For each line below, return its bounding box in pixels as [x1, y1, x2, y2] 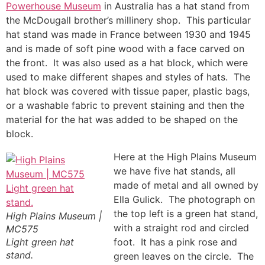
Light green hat [6, 235, 74, 248]
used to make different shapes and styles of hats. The [6, 71, 250, 83]
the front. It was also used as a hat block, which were [6, 57, 248, 69]
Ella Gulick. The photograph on [114, 193, 255, 205]
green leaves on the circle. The [114, 250, 254, 262]
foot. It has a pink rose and [114, 235, 237, 248]
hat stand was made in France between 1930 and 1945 [6, 28, 251, 41]
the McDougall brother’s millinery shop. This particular [6, 14, 251, 27]
